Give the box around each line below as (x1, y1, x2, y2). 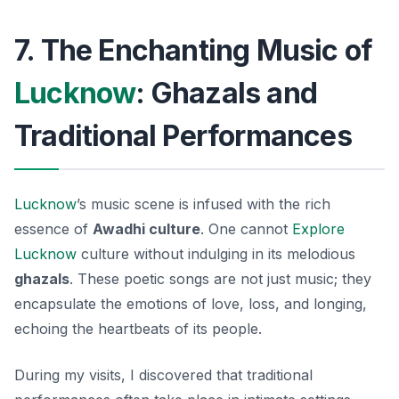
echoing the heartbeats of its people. (14, 319, 262, 338)
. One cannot (200, 219, 292, 238)
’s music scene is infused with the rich (77, 194, 330, 213)
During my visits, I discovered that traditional (14, 365, 313, 384)
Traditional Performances (14, 118, 352, 153)
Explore (292, 219, 345, 238)
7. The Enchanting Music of (14, 32, 373, 68)
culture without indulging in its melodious (77, 244, 355, 263)
